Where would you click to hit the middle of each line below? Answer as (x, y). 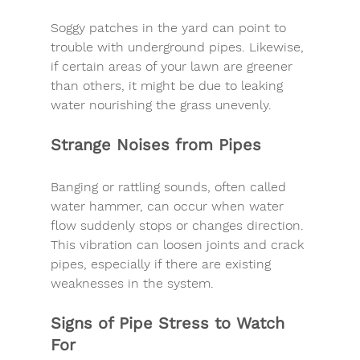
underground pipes (184, 47)
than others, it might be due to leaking (168, 85)
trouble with (89, 47)
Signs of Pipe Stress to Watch (170, 323)
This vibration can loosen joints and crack (179, 244)
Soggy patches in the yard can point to (170, 27)
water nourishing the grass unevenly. (161, 104)
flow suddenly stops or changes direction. (179, 225)
